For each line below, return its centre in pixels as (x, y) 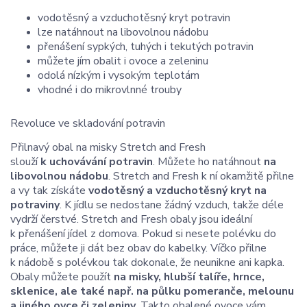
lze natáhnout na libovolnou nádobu (123, 32)
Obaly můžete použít (62, 277)
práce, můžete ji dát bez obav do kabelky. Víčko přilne (138, 248)
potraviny (35, 205)
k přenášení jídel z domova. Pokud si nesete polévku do (143, 233)
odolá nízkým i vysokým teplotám (119, 75)
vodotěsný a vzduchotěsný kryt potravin (134, 17)
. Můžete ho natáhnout (208, 161)
